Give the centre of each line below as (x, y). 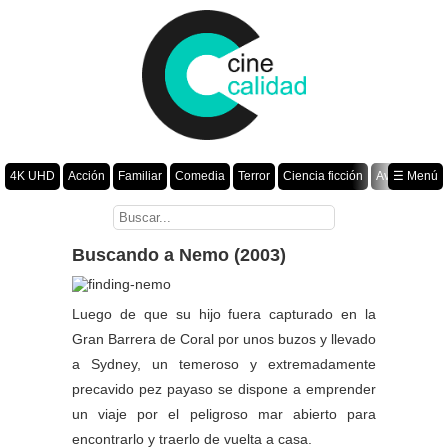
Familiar (140, 176)
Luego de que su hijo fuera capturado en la (224, 314)
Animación (283, 203)
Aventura (400, 176)
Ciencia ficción (323, 176)
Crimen (345, 203)
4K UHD (32, 176)
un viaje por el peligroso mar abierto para (224, 414)
